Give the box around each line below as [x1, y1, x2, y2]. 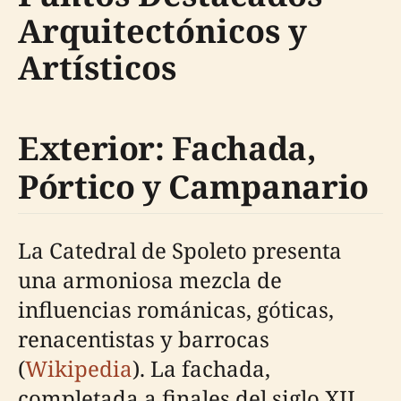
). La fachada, [132, 354, 270, 384]
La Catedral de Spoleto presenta [18, 235, 342, 266]
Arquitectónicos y [18, 9, 307, 54]
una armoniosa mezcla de [18, 265, 282, 295]
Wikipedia [25, 354, 132, 384]
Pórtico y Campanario [18, 165, 369, 209]
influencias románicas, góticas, [18, 294, 334, 325]
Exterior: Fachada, [18, 126, 317, 171]
